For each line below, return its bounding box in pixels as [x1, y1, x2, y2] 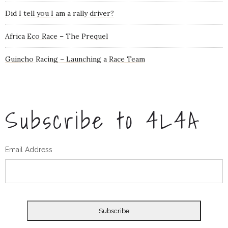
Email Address [5, 145, 52, 154]
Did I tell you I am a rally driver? [5, 8, 114, 18]
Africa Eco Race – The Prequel [5, 31, 108, 41]
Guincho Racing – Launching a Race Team [5, 54, 145, 64]
